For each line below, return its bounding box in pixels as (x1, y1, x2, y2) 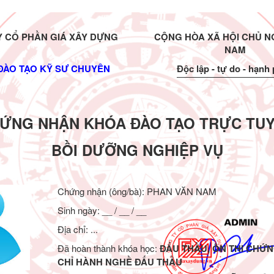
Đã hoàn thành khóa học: (57, 242, 160, 254)
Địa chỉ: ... (57, 223, 98, 235)
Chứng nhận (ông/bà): (57, 185, 147, 198)
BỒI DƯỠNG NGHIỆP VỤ (51, 139, 223, 160)
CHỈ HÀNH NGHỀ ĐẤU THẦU (57, 255, 182, 268)
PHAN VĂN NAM (146, 185, 217, 198)
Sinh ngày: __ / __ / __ (57, 204, 146, 217)
